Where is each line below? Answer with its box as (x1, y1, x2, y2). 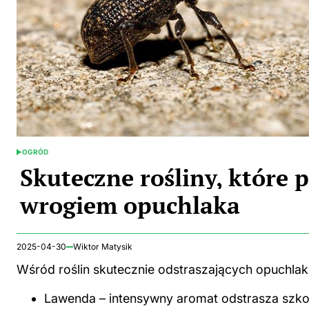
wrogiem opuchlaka (20, 189, 240, 221)
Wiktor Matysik (73, 241, 132, 252)
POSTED (16, 151, 44, 160)
